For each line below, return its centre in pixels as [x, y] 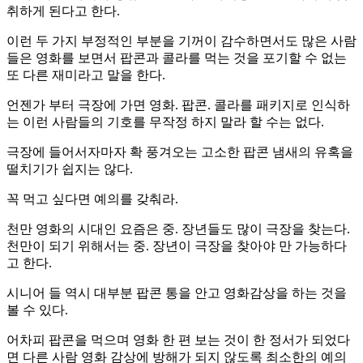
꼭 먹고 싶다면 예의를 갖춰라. [92, 199]
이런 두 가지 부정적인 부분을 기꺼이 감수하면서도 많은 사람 [181, 41]
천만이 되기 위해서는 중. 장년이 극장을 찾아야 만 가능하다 [177, 246]
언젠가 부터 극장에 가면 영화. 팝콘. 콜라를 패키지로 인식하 [178, 105]
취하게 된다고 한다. [63, 11]
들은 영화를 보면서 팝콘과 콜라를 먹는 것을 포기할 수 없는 [177, 58]
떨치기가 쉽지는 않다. [70, 169]
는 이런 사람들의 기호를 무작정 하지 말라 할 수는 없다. [165, 122]
